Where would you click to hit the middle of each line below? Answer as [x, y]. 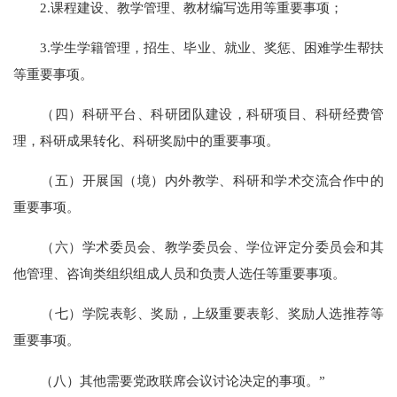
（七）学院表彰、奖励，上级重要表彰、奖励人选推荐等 [198, 314]
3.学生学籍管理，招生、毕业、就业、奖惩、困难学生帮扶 [198, 47]
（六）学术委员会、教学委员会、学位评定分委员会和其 [198, 247]
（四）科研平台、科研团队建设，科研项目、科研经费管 [198, 113]
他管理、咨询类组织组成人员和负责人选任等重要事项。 [180, 274]
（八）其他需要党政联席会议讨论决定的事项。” [170, 380]
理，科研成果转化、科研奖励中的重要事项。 [147, 140]
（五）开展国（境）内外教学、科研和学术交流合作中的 [198, 181]
